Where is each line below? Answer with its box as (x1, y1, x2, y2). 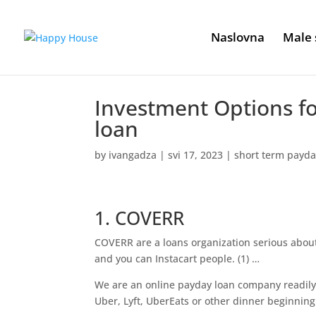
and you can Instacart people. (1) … (95, 252, 260, 265)
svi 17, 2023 (168, 148, 224, 162)
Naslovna (211, 29, 265, 45)
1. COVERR (95, 205, 185, 231)
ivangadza (109, 148, 157, 162)
